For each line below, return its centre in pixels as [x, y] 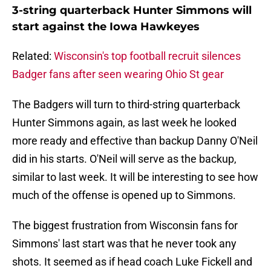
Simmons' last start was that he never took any [124, 244]
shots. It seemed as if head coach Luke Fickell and [132, 262]
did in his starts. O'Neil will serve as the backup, [124, 159]
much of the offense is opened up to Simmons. [124, 195]
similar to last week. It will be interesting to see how [135, 177]
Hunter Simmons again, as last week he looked [124, 123]
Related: [33, 56]
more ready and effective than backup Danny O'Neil [135, 141]
